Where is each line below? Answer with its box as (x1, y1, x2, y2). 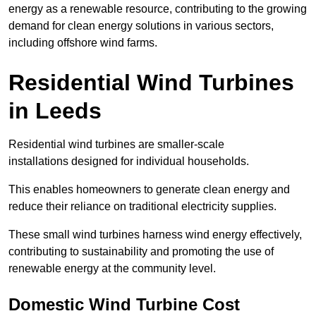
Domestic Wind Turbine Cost (8, 295, 240, 315)
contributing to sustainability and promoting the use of (8, 245, 274, 258)
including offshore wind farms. (8, 37, 157, 49)
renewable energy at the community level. (8, 262, 216, 275)
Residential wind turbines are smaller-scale (8, 138, 224, 151)
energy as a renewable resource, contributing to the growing (8, 3, 307, 16)
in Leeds (8, 98, 102, 124)
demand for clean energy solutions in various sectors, (8, 20, 274, 32)
